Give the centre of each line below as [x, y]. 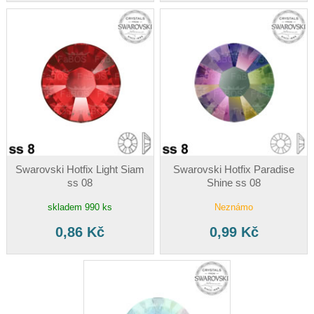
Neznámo [234, 207]
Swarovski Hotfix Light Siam [80, 169]
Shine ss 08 [234, 182]
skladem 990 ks [80, 207]
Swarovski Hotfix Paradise [234, 169]
